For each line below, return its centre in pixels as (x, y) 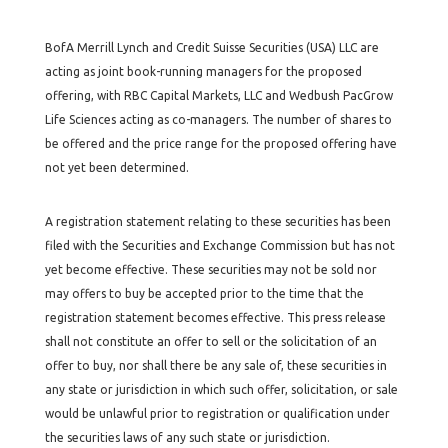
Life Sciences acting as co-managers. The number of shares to (218, 119)
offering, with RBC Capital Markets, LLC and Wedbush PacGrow (218, 95)
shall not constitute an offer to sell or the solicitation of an (210, 341)
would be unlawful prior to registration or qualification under (217, 413)
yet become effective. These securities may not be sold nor (210, 269)
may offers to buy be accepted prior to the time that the (204, 293)
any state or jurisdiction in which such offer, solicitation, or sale (221, 389)
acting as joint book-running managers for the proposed (203, 71)
